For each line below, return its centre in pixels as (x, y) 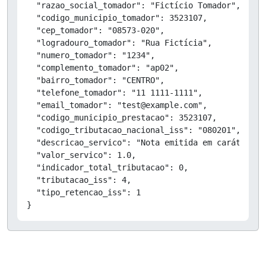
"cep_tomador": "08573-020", (96, 30)
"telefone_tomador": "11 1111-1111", (115, 92)
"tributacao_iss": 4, (79, 180)
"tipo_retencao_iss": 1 (84, 192)
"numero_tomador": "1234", (91, 55)
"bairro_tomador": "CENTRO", (96, 80)
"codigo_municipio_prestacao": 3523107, (122, 117)
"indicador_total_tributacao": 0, (107, 167)
